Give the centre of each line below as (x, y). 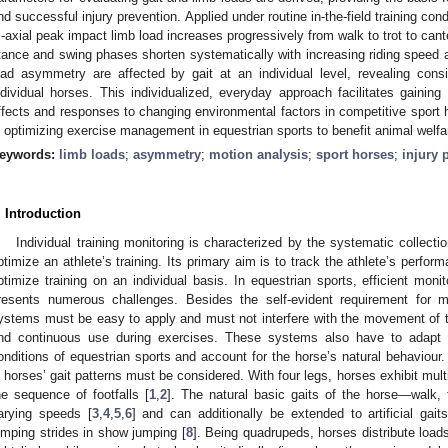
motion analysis (258, 154)
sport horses (355, 154)
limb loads (92, 154)
